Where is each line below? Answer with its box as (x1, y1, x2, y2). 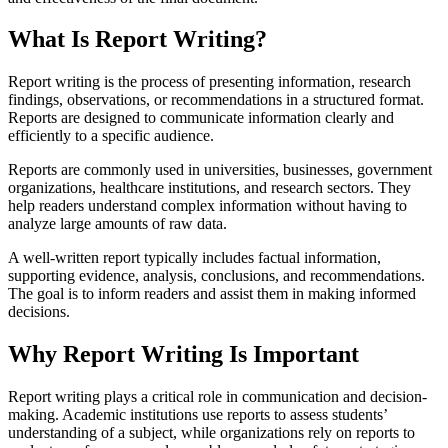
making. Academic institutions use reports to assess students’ (8, 406, 387, 424)
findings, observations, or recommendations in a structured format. (8, 91, 424, 109)
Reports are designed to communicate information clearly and (8, 109, 394, 127)
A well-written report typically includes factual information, (8, 249, 381, 267)
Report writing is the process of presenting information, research (8, 73, 411, 91)
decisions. (8, 303, 70, 321)
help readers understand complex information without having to (8, 197, 407, 215)
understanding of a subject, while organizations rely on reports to (8, 424, 415, 442)
